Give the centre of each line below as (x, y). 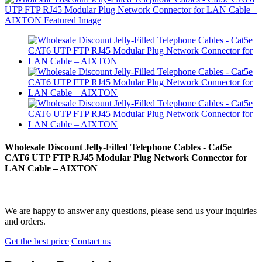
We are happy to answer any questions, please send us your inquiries (131, 211)
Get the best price (37, 242)
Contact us (91, 242)
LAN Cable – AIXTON (51, 168)
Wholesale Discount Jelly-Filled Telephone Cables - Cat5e (118, 147)
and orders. (25, 222)
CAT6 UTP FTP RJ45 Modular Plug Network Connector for (126, 158)
